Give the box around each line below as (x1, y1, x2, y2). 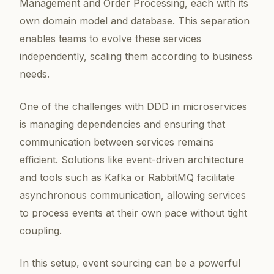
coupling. (20, 224, 62, 237)
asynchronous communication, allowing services (20, 189, 246, 202)
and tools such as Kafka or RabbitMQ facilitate (20, 171, 235, 184)
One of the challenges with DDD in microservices (20, 100, 247, 113)
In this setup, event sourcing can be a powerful (20, 257, 240, 270)
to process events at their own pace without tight (20, 207, 247, 220)
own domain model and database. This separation (20, 15, 250, 28)
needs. (20, 68, 50, 81)
